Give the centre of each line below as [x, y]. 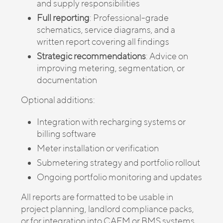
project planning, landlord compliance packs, [108, 209]
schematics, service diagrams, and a [106, 30]
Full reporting [63, 18]
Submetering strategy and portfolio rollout [118, 163]
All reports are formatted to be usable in [97, 197]
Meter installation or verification [98, 148]
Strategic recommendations [91, 56]
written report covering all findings [103, 42]
